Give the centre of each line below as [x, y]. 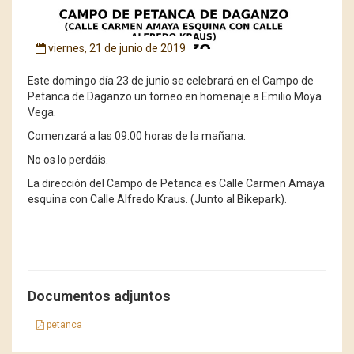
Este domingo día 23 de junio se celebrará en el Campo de [171, 81]
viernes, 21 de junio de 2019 [116, 49]
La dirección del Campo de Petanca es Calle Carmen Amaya [176, 184]
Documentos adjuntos [99, 296]
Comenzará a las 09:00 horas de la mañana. [137, 136]
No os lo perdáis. [68, 160]
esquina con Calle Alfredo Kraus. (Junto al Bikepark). [157, 200]
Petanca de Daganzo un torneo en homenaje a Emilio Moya [175, 97]
